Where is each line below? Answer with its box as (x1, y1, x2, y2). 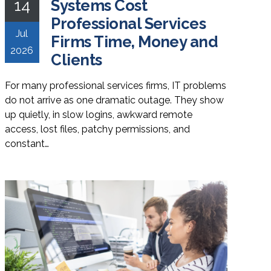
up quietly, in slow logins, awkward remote (4, 108, 192, 120)
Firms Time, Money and (51, 32, 218, 51)
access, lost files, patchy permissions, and (4, 123, 190, 135)
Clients (51, 50, 102, 69)
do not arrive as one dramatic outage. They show (4, 94, 224, 106)
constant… (4, 137, 49, 149)
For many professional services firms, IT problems (4, 79, 226, 91)
